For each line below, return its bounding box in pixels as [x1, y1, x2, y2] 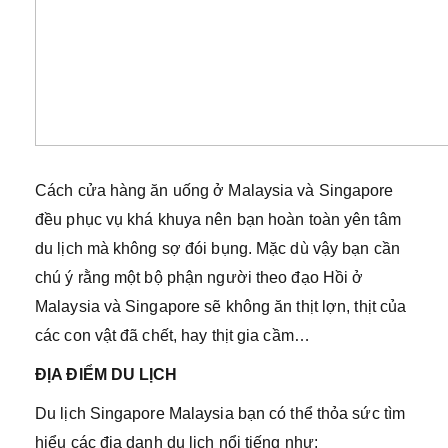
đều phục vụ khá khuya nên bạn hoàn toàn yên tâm [35, 210, 401, 228]
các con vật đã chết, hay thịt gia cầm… [35, 326, 310, 344]
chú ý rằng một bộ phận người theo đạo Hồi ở [35, 268, 364, 286]
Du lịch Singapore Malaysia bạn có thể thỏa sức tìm [35, 404, 406, 422]
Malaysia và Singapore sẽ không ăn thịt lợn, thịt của [35, 297, 407, 315]
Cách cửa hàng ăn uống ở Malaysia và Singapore [35, 181, 394, 199]
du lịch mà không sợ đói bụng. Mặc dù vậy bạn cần [35, 239, 400, 257]
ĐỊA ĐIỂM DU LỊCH [35, 365, 178, 383]
